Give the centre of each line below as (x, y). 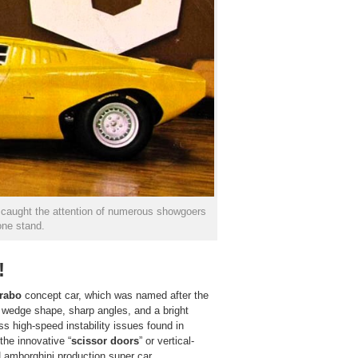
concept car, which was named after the (115, 295)
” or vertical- (167, 340)
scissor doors (105, 340)
